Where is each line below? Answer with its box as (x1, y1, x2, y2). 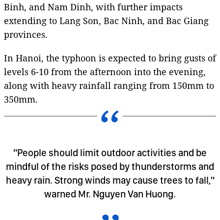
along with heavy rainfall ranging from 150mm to (4, 79, 214, 91)
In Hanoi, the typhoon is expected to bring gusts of (4, 52, 216, 64)
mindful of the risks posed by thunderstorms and (6, 160, 214, 172)
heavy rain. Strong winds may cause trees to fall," (5, 174, 215, 186)
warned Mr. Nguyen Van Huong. (44, 188, 176, 200)
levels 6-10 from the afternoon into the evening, (4, 65, 206, 78)
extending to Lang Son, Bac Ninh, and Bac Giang (4, 14, 209, 27)
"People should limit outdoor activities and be (13, 146, 207, 159)
